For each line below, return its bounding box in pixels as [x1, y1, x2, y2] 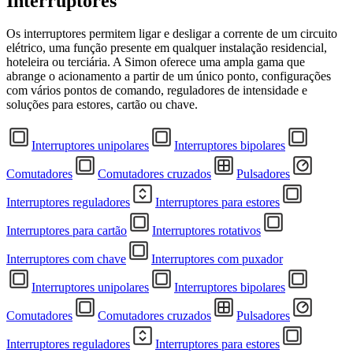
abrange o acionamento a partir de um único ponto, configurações [6, 69, 331, 84]
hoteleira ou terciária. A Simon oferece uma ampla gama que [6, 55, 305, 69]
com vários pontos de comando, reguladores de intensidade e [6, 84, 307, 98]
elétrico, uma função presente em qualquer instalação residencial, [6, 41, 327, 55]
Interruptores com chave [6, 252, 126, 266]
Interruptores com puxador [151, 252, 283, 266]
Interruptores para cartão [6, 224, 127, 238]
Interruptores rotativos [152, 224, 261, 238]
